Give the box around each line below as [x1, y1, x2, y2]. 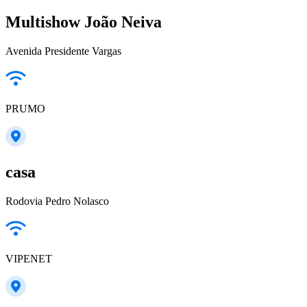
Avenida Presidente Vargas [5, 45, 121, 58]
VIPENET [5, 253, 52, 265]
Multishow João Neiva [5, 13, 162, 32]
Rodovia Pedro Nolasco [5, 195, 109, 207]
